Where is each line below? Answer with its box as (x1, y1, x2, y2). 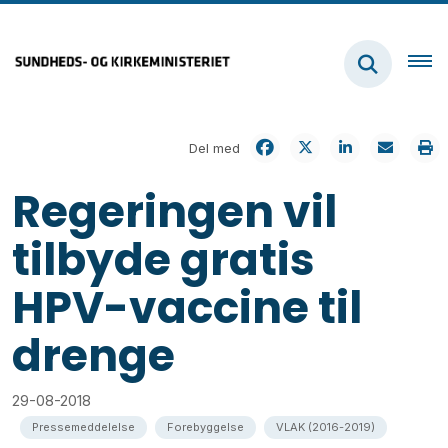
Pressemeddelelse (32, 419, 135, 434)
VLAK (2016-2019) (276, 419, 375, 434)
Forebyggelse (167, 419, 244, 434)
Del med (189, 139, 240, 156)
